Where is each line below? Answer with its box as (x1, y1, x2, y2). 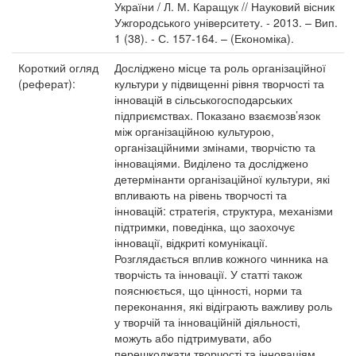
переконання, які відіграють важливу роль (114, 298, 332, 314)
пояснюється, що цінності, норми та (114, 282, 302, 298)
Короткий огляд (18, 60, 99, 75)
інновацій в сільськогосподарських (114, 91, 292, 107)
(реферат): (18, 75, 79, 91)
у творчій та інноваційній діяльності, (114, 314, 300, 330)
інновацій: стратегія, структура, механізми (114, 203, 333, 219)
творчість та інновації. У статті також (114, 266, 302, 282)
